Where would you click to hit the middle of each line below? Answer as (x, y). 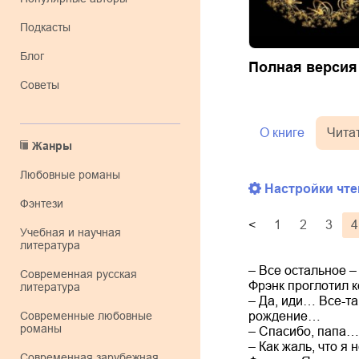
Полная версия (303, 67)
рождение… (284, 316)
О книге (282, 132)
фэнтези (46, 204)
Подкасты (49, 27)
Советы (44, 85)
